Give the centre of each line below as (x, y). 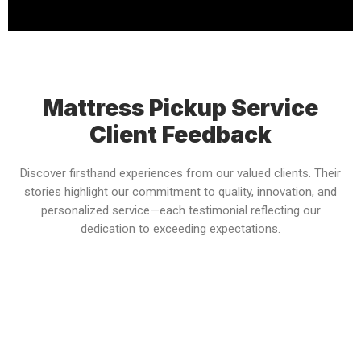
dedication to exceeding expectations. (180, 229)
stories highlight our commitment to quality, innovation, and (180, 192)
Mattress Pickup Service (180, 108)
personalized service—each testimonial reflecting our (180, 211)
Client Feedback (180, 135)
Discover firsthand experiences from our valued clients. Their (180, 174)
